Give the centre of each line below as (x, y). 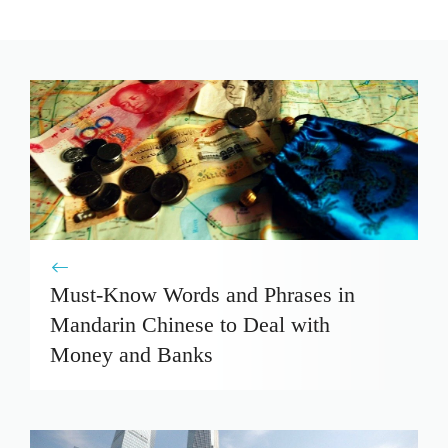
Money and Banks (131, 354)
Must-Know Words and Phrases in (202, 294)
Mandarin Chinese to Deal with (190, 324)
